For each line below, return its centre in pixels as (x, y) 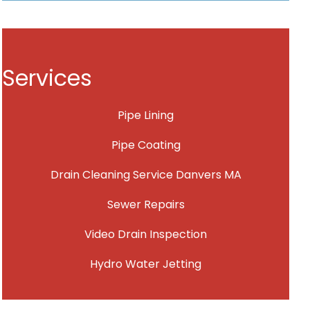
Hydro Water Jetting (146, 264)
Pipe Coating (146, 145)
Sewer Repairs (146, 204)
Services (47, 77)
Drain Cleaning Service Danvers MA (146, 174)
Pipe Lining (146, 115)
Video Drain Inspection (146, 234)
